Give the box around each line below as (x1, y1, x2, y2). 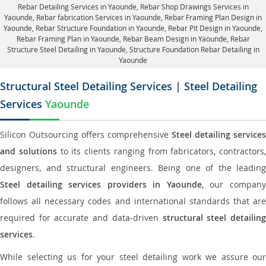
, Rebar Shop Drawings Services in (136, 2, 249, 11)
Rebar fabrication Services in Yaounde (36, 12, 161, 22)
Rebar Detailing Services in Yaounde (17, 2, 137, 11)
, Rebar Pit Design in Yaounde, (164, 23, 262, 33)
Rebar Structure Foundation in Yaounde (36, 23, 164, 33)
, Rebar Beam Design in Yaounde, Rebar (119, 34, 250, 43)
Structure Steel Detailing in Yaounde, (7, 45, 129, 54)
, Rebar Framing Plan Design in (161, 12, 262, 22)
